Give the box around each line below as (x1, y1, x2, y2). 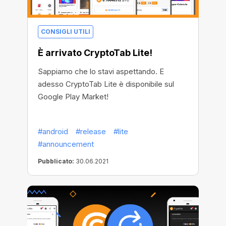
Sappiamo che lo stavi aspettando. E (38, 66, 164, 76)
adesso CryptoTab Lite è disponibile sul (38, 79, 174, 89)
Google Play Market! (38, 91, 108, 101)
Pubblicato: (38, 157, 74, 165)
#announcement (38, 139, 94, 149)
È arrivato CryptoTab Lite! (38, 47, 152, 58)
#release (76, 126, 106, 136)
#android (38, 126, 68, 136)
